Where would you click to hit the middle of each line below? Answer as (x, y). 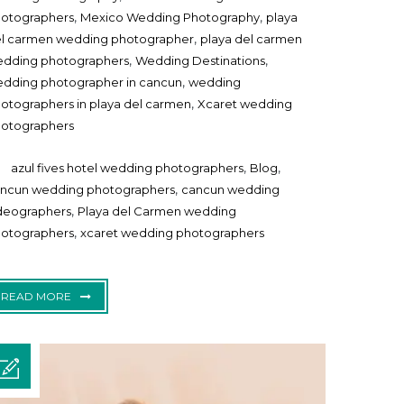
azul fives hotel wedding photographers (128, 168)
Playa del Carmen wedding (157, 211)
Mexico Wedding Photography (170, 18)
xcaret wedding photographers (173, 233)
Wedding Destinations (201, 61)
